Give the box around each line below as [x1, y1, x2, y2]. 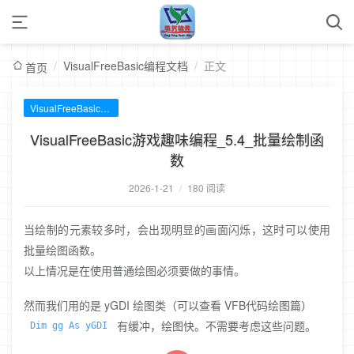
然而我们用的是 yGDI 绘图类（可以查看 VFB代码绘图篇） [24, 297, 312, 313]
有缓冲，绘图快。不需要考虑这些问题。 [114, 318, 316, 333]
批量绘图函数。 [24, 242, 101, 258]
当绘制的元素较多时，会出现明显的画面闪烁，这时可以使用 [24, 221, 330, 237]
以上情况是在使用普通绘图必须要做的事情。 [24, 262, 245, 278]
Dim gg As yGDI [30, 320, 107, 331]
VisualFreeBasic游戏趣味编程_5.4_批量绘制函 [30, 129, 324, 149]
